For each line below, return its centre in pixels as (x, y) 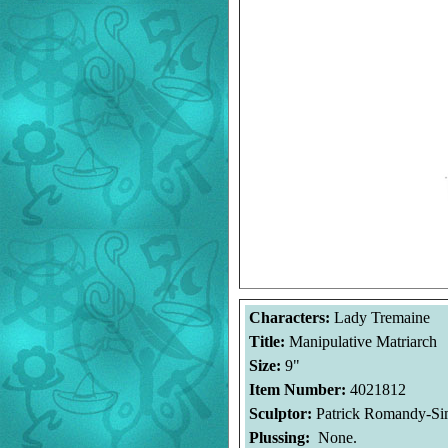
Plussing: (281, 437)
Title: (268, 341)
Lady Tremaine (379, 317)
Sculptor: (282, 413)
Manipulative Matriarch (362, 341)
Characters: (289, 317)
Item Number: (299, 389)
